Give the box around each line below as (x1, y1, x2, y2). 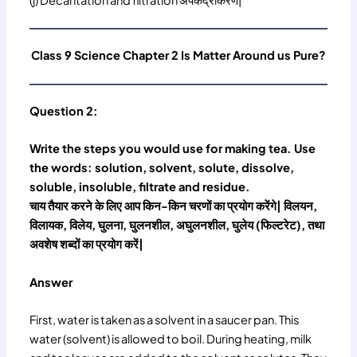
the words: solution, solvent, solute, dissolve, (29, 160, 295, 175)
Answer (29, 274, 73, 289)
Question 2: (29, 103, 99, 118)
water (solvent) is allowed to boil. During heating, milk (29, 331, 312, 346)
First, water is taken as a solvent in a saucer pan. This (29, 312, 300, 327)
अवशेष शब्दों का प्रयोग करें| (29, 237, 144, 252)
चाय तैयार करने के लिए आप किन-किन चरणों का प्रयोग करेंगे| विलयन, (29, 198, 318, 214)
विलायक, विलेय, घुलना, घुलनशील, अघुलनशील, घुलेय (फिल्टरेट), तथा (29, 218, 325, 233)
